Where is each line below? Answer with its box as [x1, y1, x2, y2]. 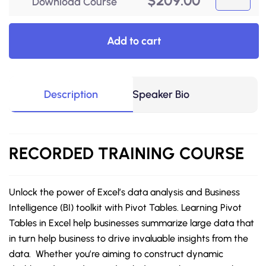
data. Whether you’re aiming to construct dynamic [9, 248, 223, 259]
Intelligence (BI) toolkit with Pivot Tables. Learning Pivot [9, 202, 242, 213]
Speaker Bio [132, 88, 190, 101]
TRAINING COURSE [98, 143, 244, 163]
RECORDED [9, 143, 98, 163]
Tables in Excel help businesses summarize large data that [9, 217, 254, 229]
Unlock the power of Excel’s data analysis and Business [9, 186, 240, 198]
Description [44, 88, 99, 101]
